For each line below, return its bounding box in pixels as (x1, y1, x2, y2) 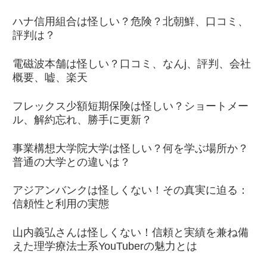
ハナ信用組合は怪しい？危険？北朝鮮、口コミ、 (13, 15, 249, 28)
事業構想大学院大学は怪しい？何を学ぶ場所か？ (13, 142, 249, 154)
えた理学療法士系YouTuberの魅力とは (13, 240, 197, 253)
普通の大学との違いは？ (13, 156, 131, 168)
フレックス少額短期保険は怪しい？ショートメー (13, 100, 249, 112)
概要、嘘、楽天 (13, 72, 88, 84)
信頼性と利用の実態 (13, 198, 109, 210)
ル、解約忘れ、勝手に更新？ (13, 113, 152, 126)
